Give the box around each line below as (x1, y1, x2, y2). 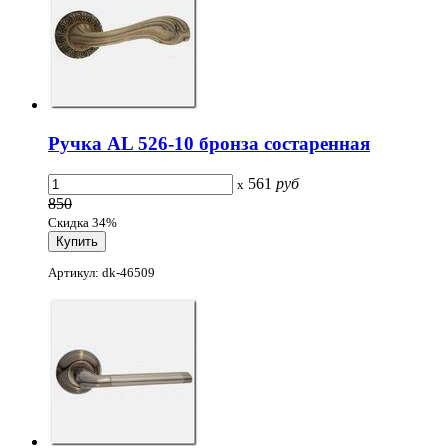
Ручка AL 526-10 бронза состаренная (48, 133, 370, 155)
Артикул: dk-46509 (48, 265, 155, 281)
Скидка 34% (48, 214, 117, 230)
